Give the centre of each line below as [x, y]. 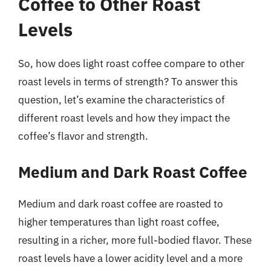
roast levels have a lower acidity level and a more [130, 258]
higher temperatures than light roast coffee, [119, 222]
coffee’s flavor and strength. [83, 136]
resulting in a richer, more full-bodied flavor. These [135, 240]
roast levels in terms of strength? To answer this [128, 82]
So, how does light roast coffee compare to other [131, 64]
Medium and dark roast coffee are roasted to [121, 204]
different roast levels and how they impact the [124, 118]
